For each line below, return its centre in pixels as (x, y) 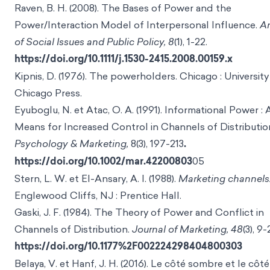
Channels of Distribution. (73, 229)
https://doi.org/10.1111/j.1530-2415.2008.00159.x (124, 59)
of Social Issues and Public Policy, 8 (94, 42)
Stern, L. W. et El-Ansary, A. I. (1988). (96, 178)
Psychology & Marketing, (71, 143)
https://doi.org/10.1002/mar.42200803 (103, 161)
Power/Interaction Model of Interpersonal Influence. (137, 25)
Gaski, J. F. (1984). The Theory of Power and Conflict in (139, 212)
